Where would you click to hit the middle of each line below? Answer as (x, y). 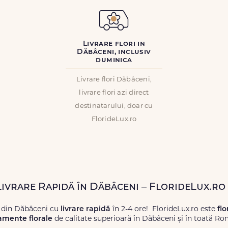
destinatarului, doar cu (114, 106)
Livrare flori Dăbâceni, (114, 80)
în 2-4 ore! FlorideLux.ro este (164, 209)
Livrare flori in (114, 44)
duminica (114, 60)
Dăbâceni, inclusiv (114, 52)
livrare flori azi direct (114, 93)
